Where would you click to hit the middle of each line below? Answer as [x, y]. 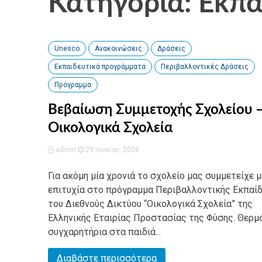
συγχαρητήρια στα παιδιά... [104, 232]
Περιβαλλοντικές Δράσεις [205, 67]
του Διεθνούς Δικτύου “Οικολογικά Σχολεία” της [150, 204]
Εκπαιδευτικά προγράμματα [100, 67]
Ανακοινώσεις [118, 49]
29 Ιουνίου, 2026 [111, 150]
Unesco [67, 49]
